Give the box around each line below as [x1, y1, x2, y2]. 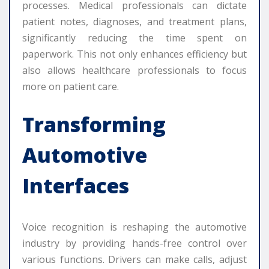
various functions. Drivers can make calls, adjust [22, 253, 247, 267]
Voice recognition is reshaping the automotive [22, 220, 247, 234]
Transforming [22, 110, 166, 139]
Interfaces [22, 172, 129, 200]
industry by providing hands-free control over [22, 237, 247, 250]
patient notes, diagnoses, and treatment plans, [22, 15, 247, 29]
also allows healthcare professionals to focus [22, 64, 247, 77]
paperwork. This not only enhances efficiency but [22, 47, 247, 61]
